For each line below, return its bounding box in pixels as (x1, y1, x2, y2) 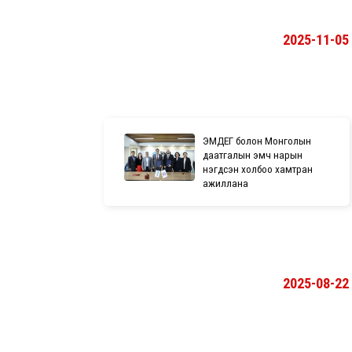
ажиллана (203, 176, 249, 189)
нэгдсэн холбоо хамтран (203, 162, 313, 175)
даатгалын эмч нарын (203, 148, 303, 161)
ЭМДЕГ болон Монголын (203, 134, 312, 147)
